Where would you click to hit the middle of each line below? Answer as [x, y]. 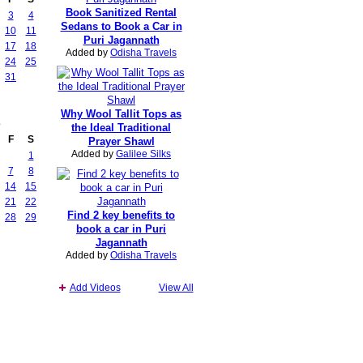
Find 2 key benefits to [121, 216]
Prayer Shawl [121, 142]
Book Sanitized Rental [121, 13]
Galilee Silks [143, 154]
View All [176, 287]
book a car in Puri [121, 229]
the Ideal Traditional [121, 128]
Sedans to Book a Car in [121, 27]
